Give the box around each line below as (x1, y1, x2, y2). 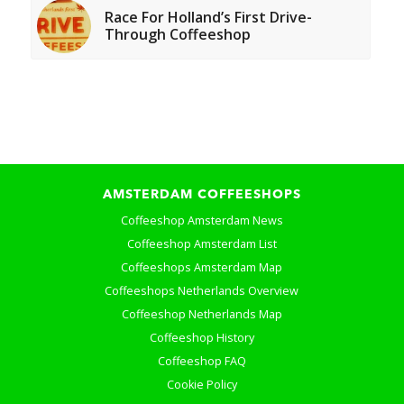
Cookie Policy (166, 376, 237, 392)
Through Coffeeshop (104, 24, 251, 45)
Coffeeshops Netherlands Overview (105, 282, 299, 298)
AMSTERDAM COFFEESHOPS (102, 188, 301, 201)
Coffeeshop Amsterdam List (126, 235, 277, 252)
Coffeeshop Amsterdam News (120, 212, 283, 228)
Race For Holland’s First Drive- (104, 7, 312, 28)
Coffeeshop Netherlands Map (121, 306, 282, 322)
